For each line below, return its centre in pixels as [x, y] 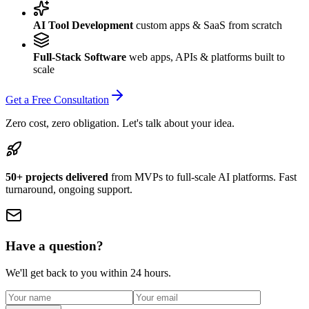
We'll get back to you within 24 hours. [88, 273]
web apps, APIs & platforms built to [206, 57]
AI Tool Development [83, 25]
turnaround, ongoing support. [69, 189]
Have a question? [54, 246]
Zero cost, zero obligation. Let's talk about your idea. [120, 123]
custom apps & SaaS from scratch [208, 25]
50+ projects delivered [57, 177]
